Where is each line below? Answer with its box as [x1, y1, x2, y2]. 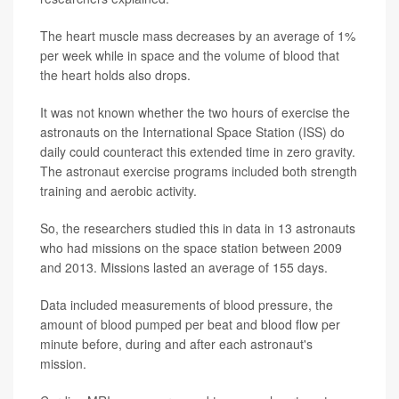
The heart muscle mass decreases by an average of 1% [40, 27, 355, 45]
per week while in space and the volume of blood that [40, 46, 339, 65]
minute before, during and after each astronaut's [40, 335, 313, 354]
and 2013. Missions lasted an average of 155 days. [40, 258, 328, 277]
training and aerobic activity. [40, 182, 197, 200]
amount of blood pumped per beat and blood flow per [40, 315, 340, 334]
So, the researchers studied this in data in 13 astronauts [40, 219, 355, 238]
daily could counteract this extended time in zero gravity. [40, 142, 355, 161]
